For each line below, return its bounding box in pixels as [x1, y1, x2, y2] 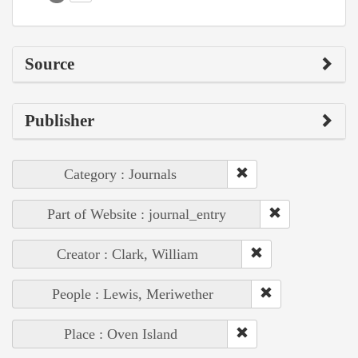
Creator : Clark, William [57, 246, 198, 263]
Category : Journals [64, 166, 177, 183]
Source [25, 54, 74, 74]
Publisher [25, 111, 94, 131]
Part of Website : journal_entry [47, 206, 226, 223]
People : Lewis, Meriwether [51, 286, 213, 303]
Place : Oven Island [63, 326, 177, 343]
